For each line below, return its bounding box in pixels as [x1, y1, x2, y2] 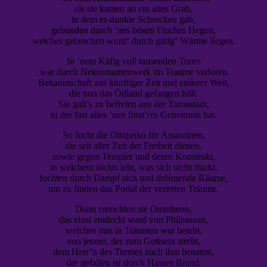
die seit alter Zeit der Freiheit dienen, [65, 140, 202, 151]
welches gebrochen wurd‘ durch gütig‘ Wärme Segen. [32, 35, 235, 46]
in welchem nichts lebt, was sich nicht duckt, [49, 162, 218, 172]
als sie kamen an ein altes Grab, [74, 3, 193, 14]
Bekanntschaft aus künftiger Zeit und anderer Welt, [38, 77, 229, 88]
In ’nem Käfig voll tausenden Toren [66, 55, 201, 66]
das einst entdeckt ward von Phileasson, [59, 214, 208, 225]
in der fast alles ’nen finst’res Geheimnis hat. [50, 109, 217, 120]
